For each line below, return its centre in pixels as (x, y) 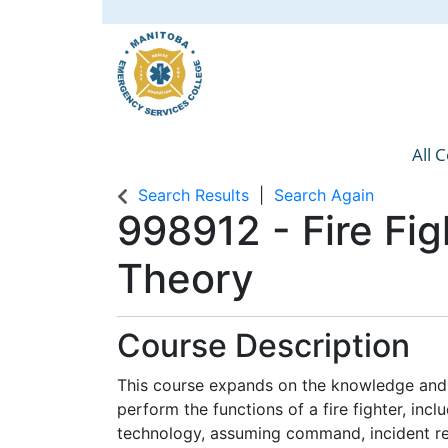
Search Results (193, 195)
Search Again (324, 195)
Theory (185, 278)
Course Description (263, 345)
